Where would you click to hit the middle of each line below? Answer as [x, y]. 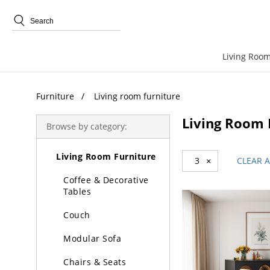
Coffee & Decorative [106, 180]
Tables [77, 191]
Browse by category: [87, 126]
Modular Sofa [92, 238]
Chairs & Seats [95, 262]
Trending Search [63, 55]
